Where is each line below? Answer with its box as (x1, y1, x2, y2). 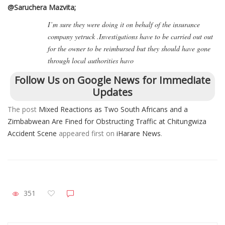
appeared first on (57, 128, 117, 138)
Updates (92, 85, 133, 99)
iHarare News (117, 128, 161, 138)
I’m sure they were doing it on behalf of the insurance (48, 19, 200, 29)
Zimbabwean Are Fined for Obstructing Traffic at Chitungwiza (8, 116, 206, 126)
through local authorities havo (48, 55, 134, 65)
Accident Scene (8, 128, 57, 138)
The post (8, 104, 39, 114)
